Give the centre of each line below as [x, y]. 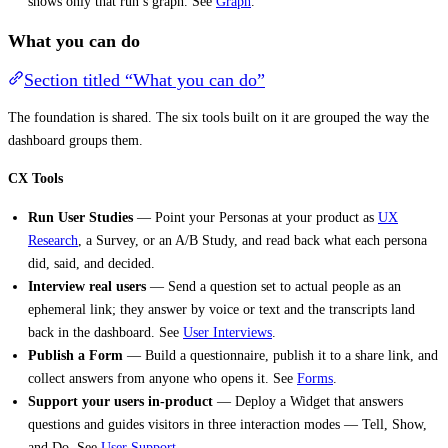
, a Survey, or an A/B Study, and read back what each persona [252, 239]
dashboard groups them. [75, 140]
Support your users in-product [120, 400]
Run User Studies [80, 216]
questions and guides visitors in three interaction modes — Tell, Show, [227, 423]
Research [53, 239]
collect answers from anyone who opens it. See [162, 377]
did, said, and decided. [91, 262]
